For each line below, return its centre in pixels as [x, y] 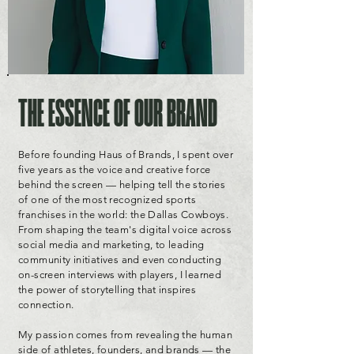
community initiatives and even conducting [120, 260]
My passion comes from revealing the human [125, 335]
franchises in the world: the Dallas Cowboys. [124, 215]
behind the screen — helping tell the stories [122, 185]
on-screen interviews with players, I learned [120, 275]
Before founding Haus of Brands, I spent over [126, 154]
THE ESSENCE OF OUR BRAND [118, 115]
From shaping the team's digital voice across [125, 230]
